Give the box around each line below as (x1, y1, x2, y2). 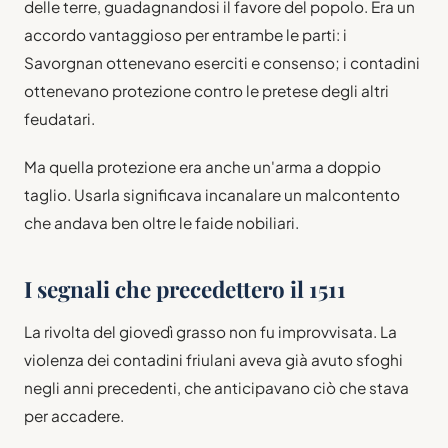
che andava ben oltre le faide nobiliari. (24, 212, 299, 232)
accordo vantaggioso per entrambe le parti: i (24, 25, 347, 45)
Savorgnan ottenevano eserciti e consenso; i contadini (24, 53, 420, 73)
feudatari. (24, 109, 95, 129)
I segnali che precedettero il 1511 (24, 273, 346, 304)
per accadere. (24, 405, 124, 425)
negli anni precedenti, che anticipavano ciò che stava (24, 377, 409, 397)
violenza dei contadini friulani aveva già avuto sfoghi (24, 349, 403, 369)
